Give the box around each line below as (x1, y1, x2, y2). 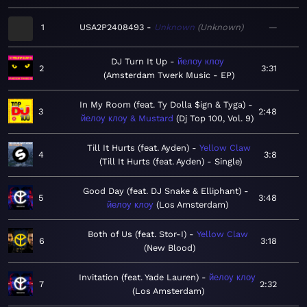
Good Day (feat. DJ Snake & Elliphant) (83, 186, 242, 197)
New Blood (146, 243, 193, 254)
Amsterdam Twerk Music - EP (106, 70, 232, 81)
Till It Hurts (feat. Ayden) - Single (101, 156, 239, 167)
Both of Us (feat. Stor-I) (88, 229, 187, 240)
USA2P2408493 (79, 22, 144, 33)
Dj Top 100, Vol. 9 (179, 113, 251, 124)
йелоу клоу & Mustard (81, 113, 173, 124)
